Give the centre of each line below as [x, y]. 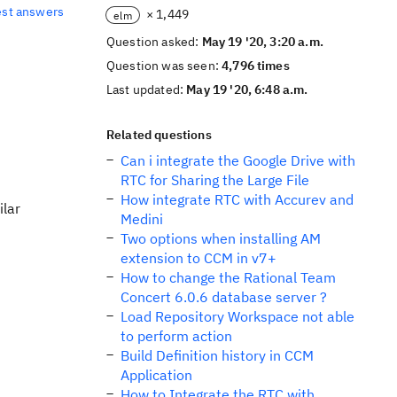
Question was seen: [164, 66]
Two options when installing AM [221, 238]
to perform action [176, 336]
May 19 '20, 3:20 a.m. [262, 42]
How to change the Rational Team [228, 277]
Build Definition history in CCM [217, 355]
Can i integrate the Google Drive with [238, 160]
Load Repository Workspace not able [237, 316]
